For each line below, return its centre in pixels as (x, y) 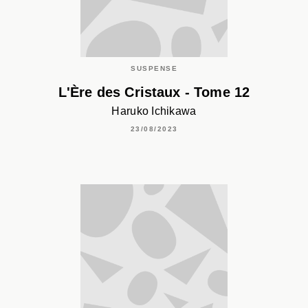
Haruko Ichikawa (154, 111)
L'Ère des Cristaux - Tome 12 (154, 92)
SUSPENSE (154, 69)
